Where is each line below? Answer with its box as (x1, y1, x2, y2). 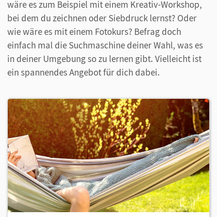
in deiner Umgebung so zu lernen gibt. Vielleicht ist (7, 52, 201, 64)
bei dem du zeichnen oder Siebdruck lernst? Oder (7, 12, 197, 24)
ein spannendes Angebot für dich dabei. (7, 66, 160, 78)
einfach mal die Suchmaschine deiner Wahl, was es (7, 39, 203, 51)
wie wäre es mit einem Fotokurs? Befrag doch (7, 25, 181, 37)
